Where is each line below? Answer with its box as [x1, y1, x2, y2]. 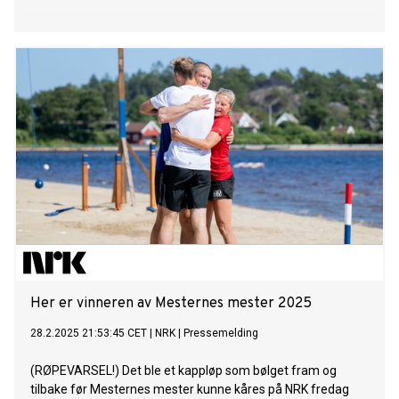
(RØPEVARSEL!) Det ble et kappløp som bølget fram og [30, 363, 337, 379]
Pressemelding [183, 327, 258, 340]
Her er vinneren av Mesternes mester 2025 [30, 295, 312, 313]
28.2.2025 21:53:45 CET [30, 327, 147, 340]
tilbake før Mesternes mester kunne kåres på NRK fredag [30, 382, 349, 397]
